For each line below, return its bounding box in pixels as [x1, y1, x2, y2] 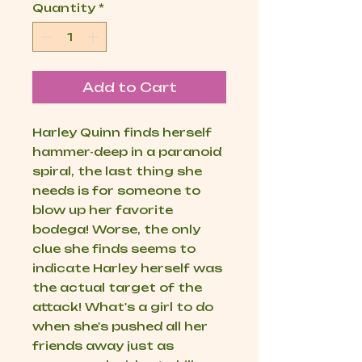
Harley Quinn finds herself [32, 125, 212, 140]
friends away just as [32, 339, 174, 353]
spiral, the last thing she [32, 164, 202, 179]
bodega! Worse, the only [32, 222, 200, 237]
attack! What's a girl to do [32, 300, 213, 314]
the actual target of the [32, 280, 202, 295]
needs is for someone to [32, 183, 200, 198]
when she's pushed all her [32, 319, 208, 334]
